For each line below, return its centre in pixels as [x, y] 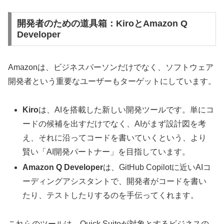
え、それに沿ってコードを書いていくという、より [115, 137]
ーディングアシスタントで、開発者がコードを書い [115, 181]
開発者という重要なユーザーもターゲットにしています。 [112, 81]
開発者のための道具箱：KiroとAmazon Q [102, 24]
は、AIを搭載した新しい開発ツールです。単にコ [126, 109]
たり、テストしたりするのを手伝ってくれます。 [111, 195]
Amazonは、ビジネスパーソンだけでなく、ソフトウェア [111, 67]
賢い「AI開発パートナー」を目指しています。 [106, 151]
